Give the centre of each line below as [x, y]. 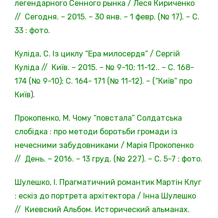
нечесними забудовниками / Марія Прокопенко [104, 145]
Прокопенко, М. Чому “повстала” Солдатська [98, 118]
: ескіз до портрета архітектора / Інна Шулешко [105, 196]
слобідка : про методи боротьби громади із [96, 131]
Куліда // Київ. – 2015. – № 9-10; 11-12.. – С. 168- [104, 67]
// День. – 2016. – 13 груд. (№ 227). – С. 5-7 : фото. [109, 159]
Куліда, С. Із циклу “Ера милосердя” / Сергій [97, 54]
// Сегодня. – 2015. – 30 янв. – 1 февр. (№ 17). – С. [107, 17]
